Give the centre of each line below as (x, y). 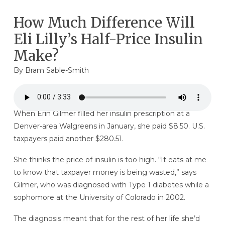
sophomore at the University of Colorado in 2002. (99, 198)
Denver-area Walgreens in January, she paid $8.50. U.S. (109, 126)
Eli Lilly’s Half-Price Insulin (108, 39)
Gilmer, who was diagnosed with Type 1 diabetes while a (111, 185)
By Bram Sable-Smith (51, 70)
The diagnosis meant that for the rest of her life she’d (106, 218)
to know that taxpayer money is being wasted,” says (105, 173)
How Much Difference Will (104, 22)
